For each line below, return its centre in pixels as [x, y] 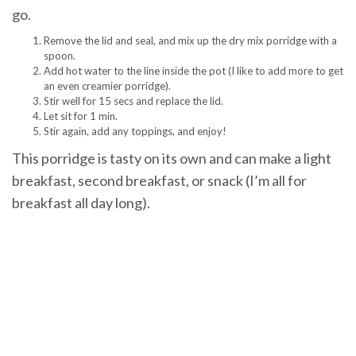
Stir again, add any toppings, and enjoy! [135, 132]
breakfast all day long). [81, 203]
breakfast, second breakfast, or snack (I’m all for [159, 181]
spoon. [60, 56]
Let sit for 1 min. [81, 116]
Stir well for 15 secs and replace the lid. [133, 101]
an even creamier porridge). [107, 86]
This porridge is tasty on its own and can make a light [172, 159]
